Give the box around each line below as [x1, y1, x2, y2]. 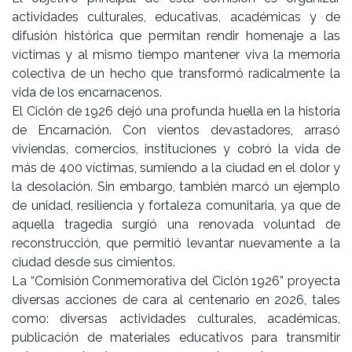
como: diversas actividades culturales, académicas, [12, 310, 340, 326]
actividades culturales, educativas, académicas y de [12, 9, 340, 24]
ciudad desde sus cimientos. [12, 254, 175, 269]
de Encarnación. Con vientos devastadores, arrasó [12, 122, 340, 137]
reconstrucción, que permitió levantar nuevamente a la [12, 235, 340, 251]
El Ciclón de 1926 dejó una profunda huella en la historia [12, 103, 340, 119]
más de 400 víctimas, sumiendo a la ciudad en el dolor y [12, 159, 340, 175]
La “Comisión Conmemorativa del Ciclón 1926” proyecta [12, 273, 340, 288]
